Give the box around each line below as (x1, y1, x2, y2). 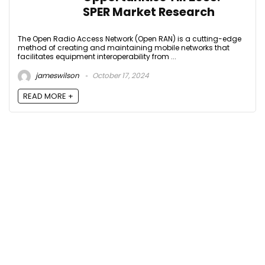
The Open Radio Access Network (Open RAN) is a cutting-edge (18, 34, 241, 44)
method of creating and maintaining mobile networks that (18, 43, 230, 53)
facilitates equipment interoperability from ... (18, 51, 176, 62)
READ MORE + (23, 91, 73, 102)
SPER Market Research (83, 4, 215, 20)
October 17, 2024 (91, 70, 149, 81)
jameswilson (34, 70, 79, 81)
